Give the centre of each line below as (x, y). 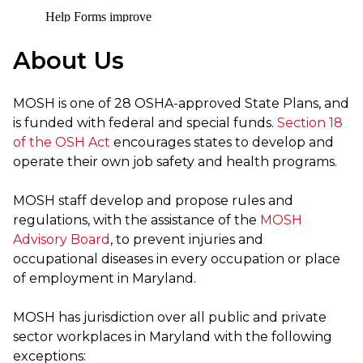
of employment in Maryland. (105, 278)
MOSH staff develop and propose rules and (153, 200)
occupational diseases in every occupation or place (177, 258)
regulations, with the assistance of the (137, 220)
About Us (68, 60)
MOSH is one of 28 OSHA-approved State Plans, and (181, 103)
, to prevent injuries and (187, 239)
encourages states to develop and (222, 142)
